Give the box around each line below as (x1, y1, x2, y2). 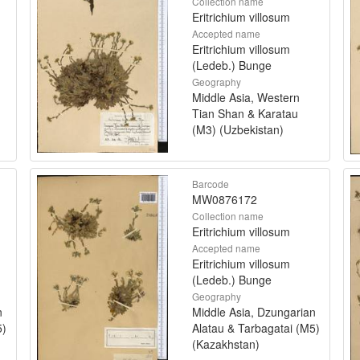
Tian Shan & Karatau (192, 104, 298, 121)
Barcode (192, 176, 229, 190)
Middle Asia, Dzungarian (192, 303, 316, 320)
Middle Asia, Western (192, 88, 300, 105)
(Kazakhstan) (192, 335, 260, 352)
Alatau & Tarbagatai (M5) (192, 319, 320, 336)
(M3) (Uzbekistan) (192, 121, 284, 137)
